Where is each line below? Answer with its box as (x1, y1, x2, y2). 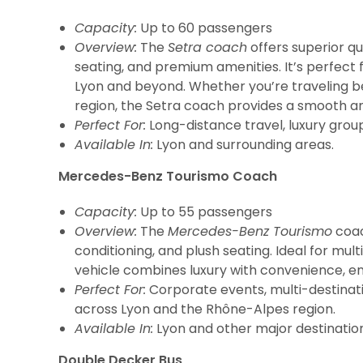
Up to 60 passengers (137, 19, 272, 37)
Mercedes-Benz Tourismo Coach (58, 167, 277, 186)
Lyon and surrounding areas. (153, 135, 334, 154)
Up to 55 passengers (137, 203, 272, 221)
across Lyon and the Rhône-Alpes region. (75, 300, 335, 318)
